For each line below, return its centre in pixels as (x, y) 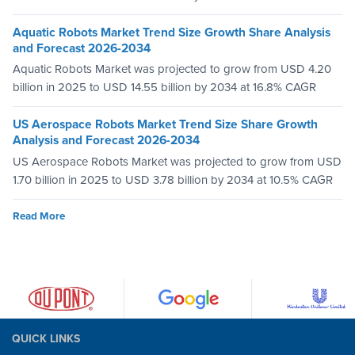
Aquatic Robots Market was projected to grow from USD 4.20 (172, 69)
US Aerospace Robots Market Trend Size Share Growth (165, 125)
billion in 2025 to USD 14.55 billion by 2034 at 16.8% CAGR (164, 88)
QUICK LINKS (46, 338)
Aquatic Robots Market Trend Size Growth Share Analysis (172, 32)
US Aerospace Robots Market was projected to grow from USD (177, 161)
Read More (39, 216)
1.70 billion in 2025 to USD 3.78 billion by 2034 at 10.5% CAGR (173, 179)
